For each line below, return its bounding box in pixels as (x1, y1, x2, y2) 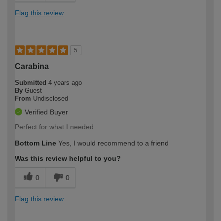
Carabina (15, 62, 49, 71)
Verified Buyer (25, 108, 68, 116)
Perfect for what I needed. (15, 122, 96, 131)
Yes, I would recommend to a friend (56, 139, 169, 147)
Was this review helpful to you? (15, 154, 121, 162)
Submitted (15, 78, 48, 86)
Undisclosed (33, 94, 68, 102)
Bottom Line (15, 139, 56, 147)
